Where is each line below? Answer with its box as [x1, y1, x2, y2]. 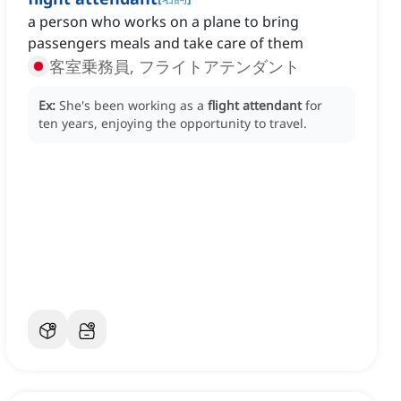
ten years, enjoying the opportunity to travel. [38, 114, 307, 132]
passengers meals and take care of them [28, 32, 303, 53]
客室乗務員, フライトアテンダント [49, 55, 300, 77]
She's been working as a [59, 96, 208, 114]
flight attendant [208, 96, 302, 114]
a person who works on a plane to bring [28, 11, 299, 31]
